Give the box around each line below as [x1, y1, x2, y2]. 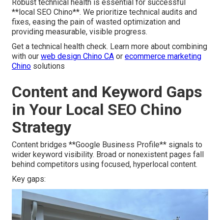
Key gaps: [12, 174, 46, 184]
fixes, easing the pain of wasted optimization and [12, 17, 180, 27]
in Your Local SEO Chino [12, 100, 182, 119]
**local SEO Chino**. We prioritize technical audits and [12, 7, 197, 17]
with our [12, 52, 41, 61]
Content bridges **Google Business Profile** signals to [12, 140, 202, 150]
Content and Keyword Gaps [12, 82, 202, 102]
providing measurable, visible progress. [12, 27, 147, 37]
